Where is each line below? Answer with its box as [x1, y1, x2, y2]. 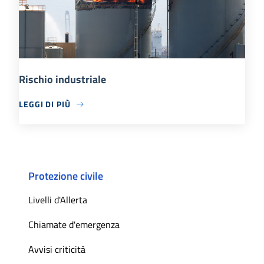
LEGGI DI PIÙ [19, 98, 71, 111]
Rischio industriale [19, 71, 106, 88]
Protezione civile [28, 168, 103, 184]
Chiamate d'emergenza [28, 217, 120, 232]
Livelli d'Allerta [28, 193, 87, 207]
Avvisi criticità [28, 242, 85, 257]
